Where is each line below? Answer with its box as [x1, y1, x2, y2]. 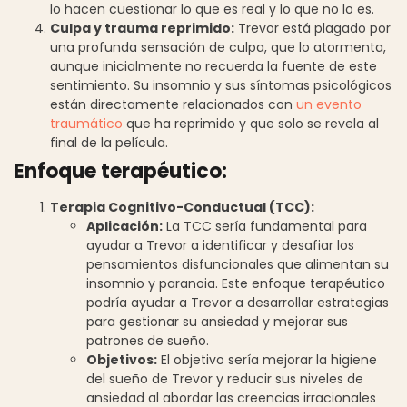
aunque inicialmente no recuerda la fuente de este [50, 56, 377, 75]
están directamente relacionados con [50, 94, 296, 114]
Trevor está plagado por [234, 18, 391, 37]
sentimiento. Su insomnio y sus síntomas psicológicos [50, 75, 392, 94]
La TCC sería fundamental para [163, 216, 367, 235]
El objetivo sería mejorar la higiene [157, 350, 377, 369]
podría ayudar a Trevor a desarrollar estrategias [86, 293, 389, 312]
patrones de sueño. [86, 331, 209, 350]
